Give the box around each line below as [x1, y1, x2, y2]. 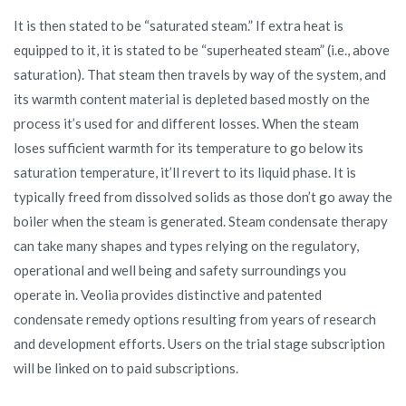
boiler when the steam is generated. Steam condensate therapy [14, 212, 388, 229]
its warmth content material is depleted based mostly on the [14, 90, 370, 107]
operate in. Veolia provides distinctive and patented [14, 285, 322, 303]
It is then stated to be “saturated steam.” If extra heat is [14, 16, 343, 34]
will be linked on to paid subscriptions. [14, 359, 238, 376]
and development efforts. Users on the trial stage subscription [14, 334, 385, 352]
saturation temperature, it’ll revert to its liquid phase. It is [14, 163, 356, 180]
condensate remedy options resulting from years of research [14, 310, 376, 327]
